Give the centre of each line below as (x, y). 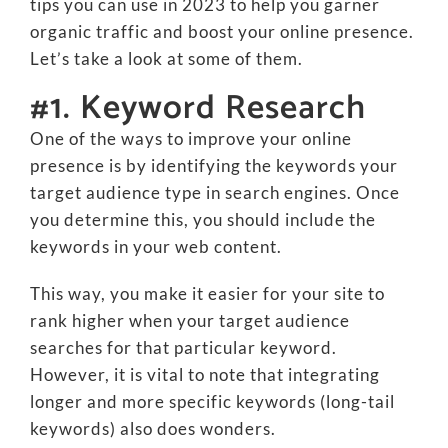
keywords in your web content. (155, 247)
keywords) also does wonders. (152, 429)
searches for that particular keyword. (183, 348)
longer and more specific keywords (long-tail (212, 402)
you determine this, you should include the (202, 220)
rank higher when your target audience (189, 321)
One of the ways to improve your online (190, 139)
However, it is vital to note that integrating (204, 375)
